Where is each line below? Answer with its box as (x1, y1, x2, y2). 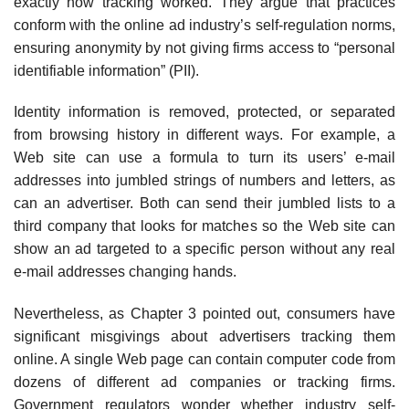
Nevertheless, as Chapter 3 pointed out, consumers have (14, 306, 395, 322)
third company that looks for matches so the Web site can (14, 218, 395, 235)
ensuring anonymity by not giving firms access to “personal (14, 39, 395, 56)
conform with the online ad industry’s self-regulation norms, (14, 16, 395, 33)
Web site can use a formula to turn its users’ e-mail (14, 150, 395, 166)
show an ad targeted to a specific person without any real (14, 241, 395, 257)
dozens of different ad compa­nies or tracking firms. (14, 374, 395, 391)
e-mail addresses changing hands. (14, 264, 236, 280)
